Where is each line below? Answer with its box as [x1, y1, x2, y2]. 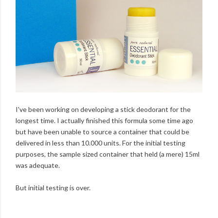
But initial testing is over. [16, 183, 91, 192]
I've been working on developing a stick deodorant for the [16, 105, 191, 113]
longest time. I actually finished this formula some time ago [16, 116, 193, 125]
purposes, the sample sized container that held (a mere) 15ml [16, 149, 200, 158]
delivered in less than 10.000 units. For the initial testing [16, 138, 185, 147]
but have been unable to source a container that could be [16, 127, 189, 136]
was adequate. [16, 161, 60, 169]
